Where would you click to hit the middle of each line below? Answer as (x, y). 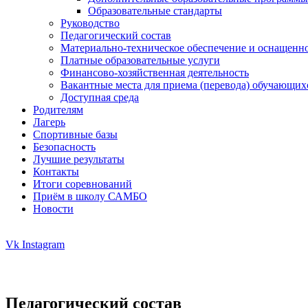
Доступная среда (100, 98)
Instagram (43, 245)
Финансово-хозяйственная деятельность (155, 73)
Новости (53, 209)
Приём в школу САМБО (90, 197)
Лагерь (49, 122)
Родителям (58, 110)
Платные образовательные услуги (140, 60)
